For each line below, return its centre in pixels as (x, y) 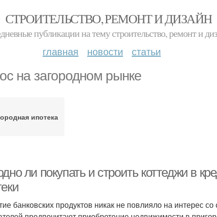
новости (105, 51)
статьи (146, 51)
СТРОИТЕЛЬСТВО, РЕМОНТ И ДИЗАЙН (108, 18)
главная (61, 51)
